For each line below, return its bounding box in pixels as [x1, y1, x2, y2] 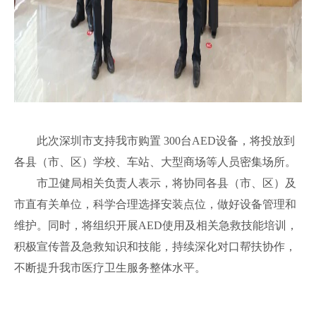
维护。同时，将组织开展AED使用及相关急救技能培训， [14, 219, 298, 232]
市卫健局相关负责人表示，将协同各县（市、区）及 [37, 177, 296, 190]
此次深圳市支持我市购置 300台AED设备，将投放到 [37, 135, 295, 147]
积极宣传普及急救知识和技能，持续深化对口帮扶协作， [14, 241, 296, 253]
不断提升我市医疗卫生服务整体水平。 [14, 262, 206, 274]
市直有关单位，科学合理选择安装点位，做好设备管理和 [14, 198, 296, 211]
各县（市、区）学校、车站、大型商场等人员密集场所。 [14, 156, 296, 169]
